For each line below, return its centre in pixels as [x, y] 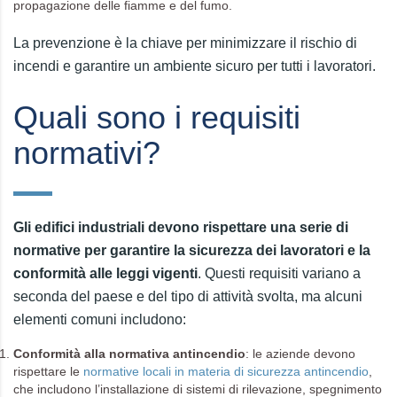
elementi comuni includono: [100, 319]
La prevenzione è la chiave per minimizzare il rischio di [185, 43]
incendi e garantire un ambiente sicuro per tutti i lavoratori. [195, 66]
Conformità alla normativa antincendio [129, 354]
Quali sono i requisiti [157, 117]
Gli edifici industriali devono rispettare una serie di [181, 227]
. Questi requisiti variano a [279, 273]
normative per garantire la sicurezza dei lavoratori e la [192, 250]
